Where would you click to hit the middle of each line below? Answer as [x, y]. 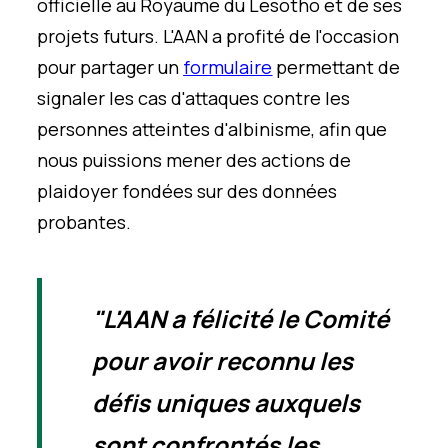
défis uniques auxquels [226, 402]
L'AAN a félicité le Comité [246, 318]
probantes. [84, 221]
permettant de [336, 66]
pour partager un [110, 66]
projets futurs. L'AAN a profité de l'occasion [218, 35]
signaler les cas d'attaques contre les [194, 97]
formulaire [228, 66]
